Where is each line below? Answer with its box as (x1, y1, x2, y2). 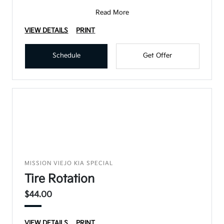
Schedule (52, 51, 80, 59)
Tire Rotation (24, 171, 95, 186)
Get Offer (143, 51, 172, 59)
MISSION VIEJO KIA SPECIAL (24, 159, 113, 166)
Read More (95, 8, 129, 16)
